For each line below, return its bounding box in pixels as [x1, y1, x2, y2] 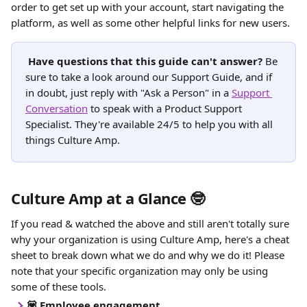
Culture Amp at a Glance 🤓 [11, 188, 205, 208]
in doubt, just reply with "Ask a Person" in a [25, 86, 232, 99]
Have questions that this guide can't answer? [28, 54, 262, 68]
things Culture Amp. [25, 133, 123, 147]
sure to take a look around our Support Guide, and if [25, 70, 275, 84]
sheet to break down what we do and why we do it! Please [11, 248, 287, 262]
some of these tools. [11, 280, 106, 293]
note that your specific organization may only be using [11, 264, 271, 278]
